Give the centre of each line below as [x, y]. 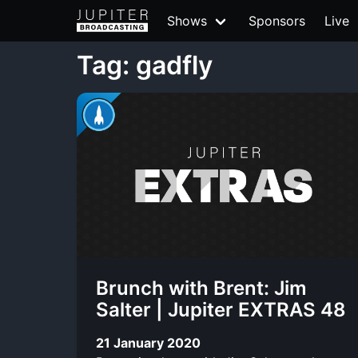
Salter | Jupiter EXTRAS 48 [221, 310]
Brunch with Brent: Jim [201, 288]
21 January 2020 [148, 342]
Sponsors [277, 21]
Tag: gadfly [145, 65]
